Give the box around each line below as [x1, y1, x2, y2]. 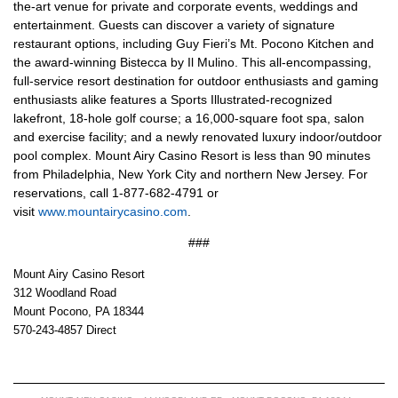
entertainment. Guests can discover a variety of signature [13, 18, 335, 32]
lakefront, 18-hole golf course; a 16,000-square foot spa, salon [13, 111, 364, 125]
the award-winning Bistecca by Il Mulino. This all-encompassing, [13, 55, 371, 69]
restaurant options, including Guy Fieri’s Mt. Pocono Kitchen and [13, 36, 374, 51]
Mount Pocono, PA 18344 [13, 305, 144, 318]
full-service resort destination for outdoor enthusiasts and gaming [13, 74, 378, 88]
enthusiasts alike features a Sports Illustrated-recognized [13, 92, 332, 107]
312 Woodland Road [13, 286, 116, 299]
